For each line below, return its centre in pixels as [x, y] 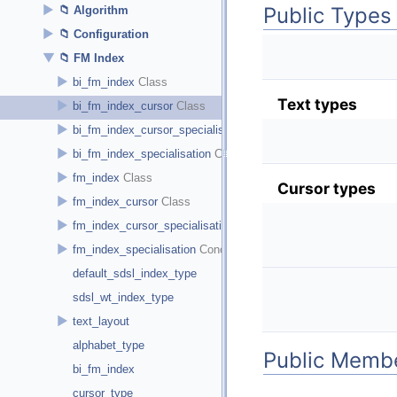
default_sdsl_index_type [135, 273]
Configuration [111, 34]
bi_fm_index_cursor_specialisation [161, 130]
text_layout [101, 321]
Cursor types [327, 188]
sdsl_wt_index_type [123, 297]
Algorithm [101, 10]
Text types [317, 104]
